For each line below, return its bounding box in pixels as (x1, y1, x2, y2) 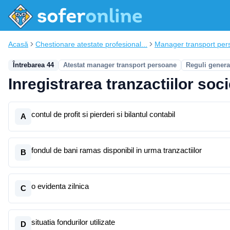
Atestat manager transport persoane (63, 61, 177, 69)
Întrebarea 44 (13, 61, 54, 69)
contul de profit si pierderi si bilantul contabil (31, 110, 175, 119)
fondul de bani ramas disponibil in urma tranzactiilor (31, 146, 202, 155)
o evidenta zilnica (31, 182, 89, 190)
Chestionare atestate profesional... (35, 40, 147, 48)
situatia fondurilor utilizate (31, 218, 115, 226)
